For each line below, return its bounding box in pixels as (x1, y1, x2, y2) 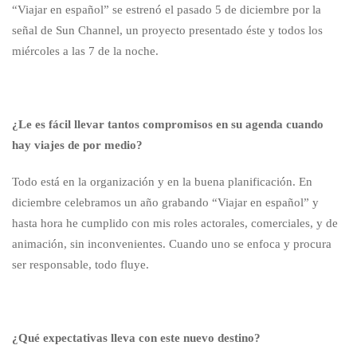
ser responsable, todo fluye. (12, 257, 149, 271)
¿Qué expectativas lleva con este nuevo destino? (12, 331, 261, 344)
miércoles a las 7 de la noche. (12, 44, 159, 57)
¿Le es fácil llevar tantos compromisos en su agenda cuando (12, 117, 324, 131)
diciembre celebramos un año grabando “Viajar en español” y (12, 195, 319, 209)
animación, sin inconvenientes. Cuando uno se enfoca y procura (12, 237, 331, 250)
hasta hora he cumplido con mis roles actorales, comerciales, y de (12, 216, 338, 229)
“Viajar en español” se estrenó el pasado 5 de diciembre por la (12, 2, 321, 16)
